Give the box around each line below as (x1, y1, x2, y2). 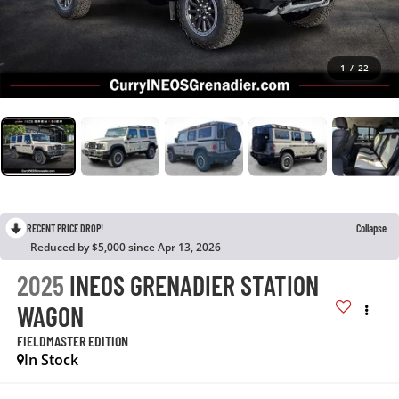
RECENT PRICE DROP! (27, 221, 103, 234)
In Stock (23, 349, 78, 370)
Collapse (356, 221, 387, 234)
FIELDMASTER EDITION (16, 331, 128, 349)
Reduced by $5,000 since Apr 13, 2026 (30, 239, 221, 255)
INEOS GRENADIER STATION (69, 268, 319, 301)
